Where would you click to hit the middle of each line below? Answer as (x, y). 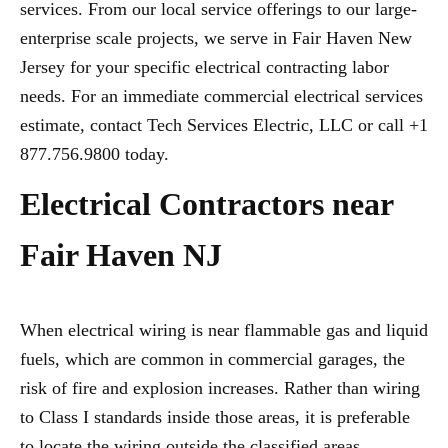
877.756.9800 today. (94, 154)
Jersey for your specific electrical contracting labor (204, 67)
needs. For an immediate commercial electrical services (221, 96)
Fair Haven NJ (121, 255)
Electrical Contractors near (206, 204)
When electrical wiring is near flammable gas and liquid (224, 330)
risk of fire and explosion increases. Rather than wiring (220, 388)
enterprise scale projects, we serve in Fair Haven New (216, 38)
